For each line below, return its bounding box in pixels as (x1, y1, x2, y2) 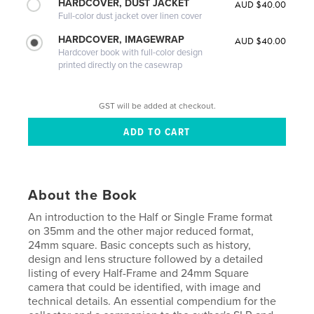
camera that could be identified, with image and (28, 280, 261, 294)
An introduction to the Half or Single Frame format (28, 210, 273, 224)
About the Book (28, 186, 138, 204)
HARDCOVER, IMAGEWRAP (58, 33, 185, 46)
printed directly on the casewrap (58, 59, 183, 71)
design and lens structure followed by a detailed (28, 252, 264, 266)
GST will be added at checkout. (98, 100, 216, 111)
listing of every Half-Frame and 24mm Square (28, 266, 250, 280)
